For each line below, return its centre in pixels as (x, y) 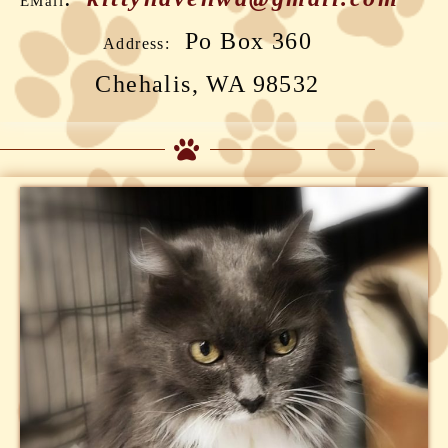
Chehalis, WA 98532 (207, 84)
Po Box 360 (241, 41)
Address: (136, 44)
